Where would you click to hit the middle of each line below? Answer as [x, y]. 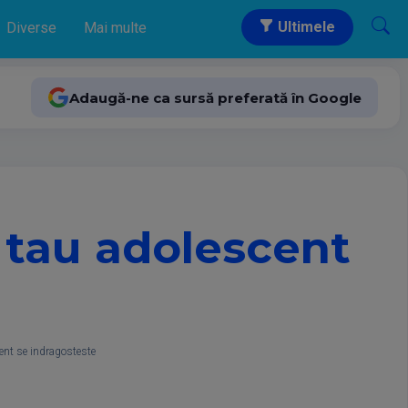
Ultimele [305, 27]
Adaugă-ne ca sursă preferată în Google [215, 97]
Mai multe [115, 28]
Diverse [31, 28]
